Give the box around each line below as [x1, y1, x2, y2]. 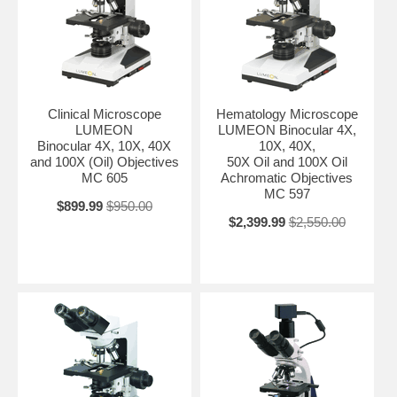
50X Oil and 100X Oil [226, 153, 347, 169]
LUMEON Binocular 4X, [217, 121, 356, 137]
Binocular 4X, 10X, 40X [37, 137, 172, 153]
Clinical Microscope [47, 105, 161, 121]
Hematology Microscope [215, 105, 358, 121]
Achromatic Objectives [221, 169, 354, 185]
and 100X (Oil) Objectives [29, 153, 179, 169]
